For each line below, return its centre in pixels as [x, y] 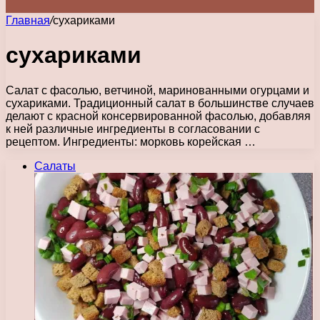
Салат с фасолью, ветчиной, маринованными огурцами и [157, 90]
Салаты [55, 166]
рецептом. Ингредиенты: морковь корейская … [131, 141]
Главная [28, 20]
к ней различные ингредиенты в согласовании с [133, 129]
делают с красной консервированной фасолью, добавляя [158, 116]
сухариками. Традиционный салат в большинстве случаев [160, 103]
